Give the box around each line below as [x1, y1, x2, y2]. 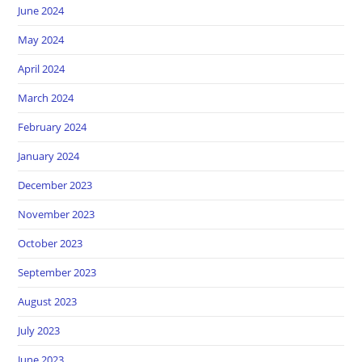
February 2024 [18, 119, 87, 134]
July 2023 [18, 322, 61, 338]
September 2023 [18, 264, 97, 280]
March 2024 [18, 90, 74, 105]
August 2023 [18, 293, 78, 309]
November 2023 [18, 206, 95, 221]
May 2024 [18, 32, 65, 47]
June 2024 [18, 2, 65, 18]
